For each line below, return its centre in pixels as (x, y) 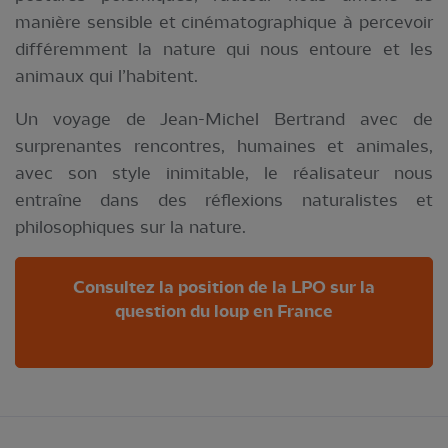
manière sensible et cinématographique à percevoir (224, 21)
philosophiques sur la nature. (130, 226)
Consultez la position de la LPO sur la (224, 288)
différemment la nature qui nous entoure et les (224, 48)
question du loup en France (224, 312)
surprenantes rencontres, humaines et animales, (224, 145)
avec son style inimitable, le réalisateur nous (224, 172)
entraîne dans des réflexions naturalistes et (224, 199)
